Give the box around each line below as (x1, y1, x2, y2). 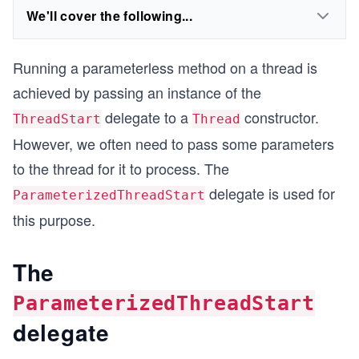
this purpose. (13, 209, 95, 230)
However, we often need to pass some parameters (13, 133, 334, 154)
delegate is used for (205, 183, 335, 204)
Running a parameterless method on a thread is (13, 57, 317, 78)
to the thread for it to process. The (13, 158, 229, 179)
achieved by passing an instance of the (13, 82, 261, 103)
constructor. (240, 107, 319, 127)
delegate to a (101, 107, 192, 127)
